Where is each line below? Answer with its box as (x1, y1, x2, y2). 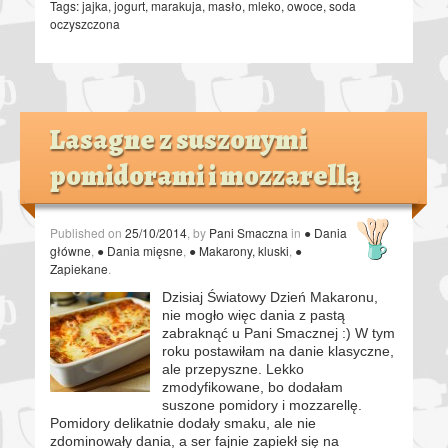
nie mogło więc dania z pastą (162, 306, 345, 323)
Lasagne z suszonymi (50, 120, 307, 159)
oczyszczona (50, 14, 120, 32)
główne (50, 241, 91, 259)
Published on (50, 223, 125, 241)
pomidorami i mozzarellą (50, 156, 360, 195)
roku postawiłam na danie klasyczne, (162, 342, 394, 359)
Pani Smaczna (209, 223, 288, 241)
